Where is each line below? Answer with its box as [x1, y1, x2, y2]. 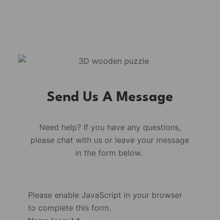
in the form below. [75, 147, 145, 158]
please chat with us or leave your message [30, 135, 190, 145]
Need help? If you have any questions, [39, 122, 181, 132]
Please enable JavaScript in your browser [27, 190, 182, 200]
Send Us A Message [46, 90, 173, 105]
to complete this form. [27, 202, 111, 213]
